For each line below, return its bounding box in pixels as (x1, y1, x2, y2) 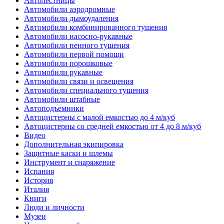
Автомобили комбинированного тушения (24, 23, 167, 32)
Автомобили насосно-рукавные (24, 32, 132, 41)
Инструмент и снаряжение (24, 158, 115, 167)
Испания (24, 167, 54, 176)
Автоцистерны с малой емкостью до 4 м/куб (24, 113, 175, 122)
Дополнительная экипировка (24, 140, 123, 149)
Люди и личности (24, 203, 84, 212)
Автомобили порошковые (24, 59, 112, 68)
